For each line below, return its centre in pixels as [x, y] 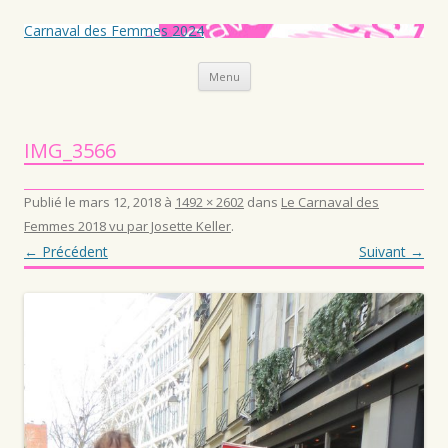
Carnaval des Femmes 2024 [114, 30]
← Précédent [66, 251]
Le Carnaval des [330, 202]
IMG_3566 [70, 150]
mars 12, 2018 [120, 202]
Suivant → [391, 251]
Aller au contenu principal [331, 68]
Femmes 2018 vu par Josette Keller [127, 226]
